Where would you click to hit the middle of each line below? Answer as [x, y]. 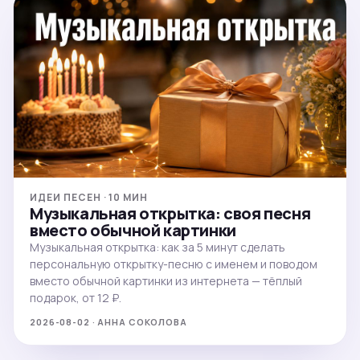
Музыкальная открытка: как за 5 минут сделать [157, 247]
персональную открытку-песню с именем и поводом [174, 264]
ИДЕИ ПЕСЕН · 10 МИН [89, 198]
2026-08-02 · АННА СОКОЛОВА [108, 322]
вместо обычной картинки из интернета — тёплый [166, 281]
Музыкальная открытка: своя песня [170, 214]
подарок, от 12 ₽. [76, 298]
